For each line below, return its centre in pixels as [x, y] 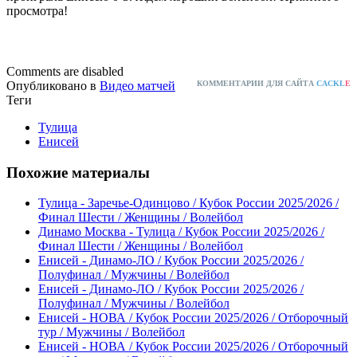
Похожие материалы [78, 172]
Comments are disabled [65, 72]
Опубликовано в [51, 86]
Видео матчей [137, 86]
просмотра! [37, 11]
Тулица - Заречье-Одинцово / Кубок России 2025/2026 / [188, 203]
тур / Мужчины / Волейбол [112, 332]
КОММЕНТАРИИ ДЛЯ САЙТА [257, 84]
